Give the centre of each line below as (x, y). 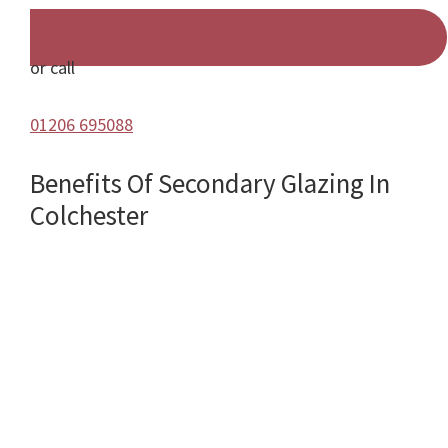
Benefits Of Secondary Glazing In (210, 183)
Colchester (89, 215)
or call (52, 68)
